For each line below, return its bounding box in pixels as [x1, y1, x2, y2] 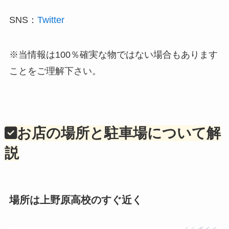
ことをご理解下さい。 [9, 65, 101, 76]
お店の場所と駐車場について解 [16, 125, 221, 141]
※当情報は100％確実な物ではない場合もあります [9, 49, 218, 60]
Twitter [37, 14, 64, 25]
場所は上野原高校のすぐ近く [9, 194, 142, 205]
